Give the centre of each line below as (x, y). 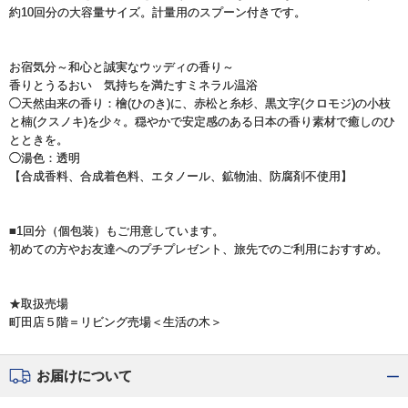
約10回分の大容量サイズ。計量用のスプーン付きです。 (158, 12)
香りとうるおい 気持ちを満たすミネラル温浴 (133, 85)
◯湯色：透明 (45, 158)
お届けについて (84, 375)
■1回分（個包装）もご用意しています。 (117, 230)
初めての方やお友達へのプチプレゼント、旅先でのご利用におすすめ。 (199, 249)
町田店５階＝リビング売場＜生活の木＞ (116, 321)
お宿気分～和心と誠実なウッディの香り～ (122, 66)
